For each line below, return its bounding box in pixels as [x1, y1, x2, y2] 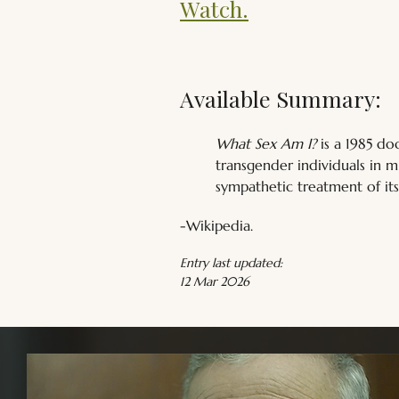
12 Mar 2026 [180, 273, 249, 289]
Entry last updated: [180, 255, 282, 271]
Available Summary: [180, 84, 381, 113]
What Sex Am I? [216, 134, 316, 152]
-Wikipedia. [180, 216, 253, 234]
